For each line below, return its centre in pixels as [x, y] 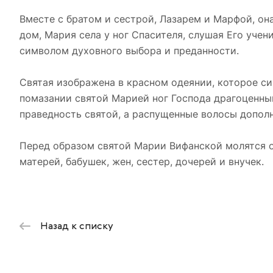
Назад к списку [77, 227]
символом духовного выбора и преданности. [129, 50]
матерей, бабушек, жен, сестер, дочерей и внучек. [142, 161]
